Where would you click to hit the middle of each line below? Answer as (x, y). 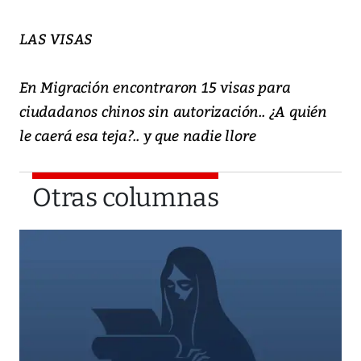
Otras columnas (126, 198)
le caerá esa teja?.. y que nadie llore (138, 135)
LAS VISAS (56, 39)
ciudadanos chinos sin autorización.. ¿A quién (173, 111)
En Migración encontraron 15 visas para (155, 87)
